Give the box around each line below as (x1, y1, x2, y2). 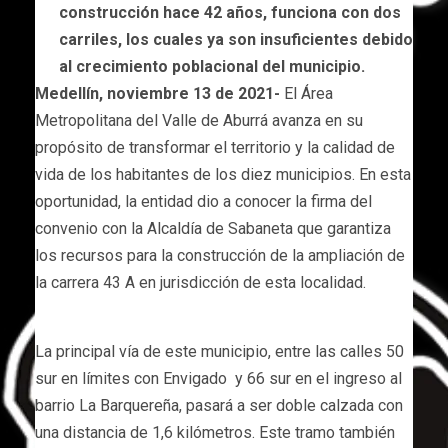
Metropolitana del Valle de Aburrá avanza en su (35, 110, 363, 130)
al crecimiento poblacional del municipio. (59, 56, 365, 76)
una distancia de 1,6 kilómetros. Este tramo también (35, 422, 395, 442)
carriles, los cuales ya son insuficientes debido (59, 29, 413, 49)
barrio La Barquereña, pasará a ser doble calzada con (35, 395, 403, 415)
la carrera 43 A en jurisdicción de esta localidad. (35, 272, 366, 292)
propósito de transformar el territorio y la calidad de (35, 137, 395, 157)
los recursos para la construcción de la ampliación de (35, 245, 405, 265)
